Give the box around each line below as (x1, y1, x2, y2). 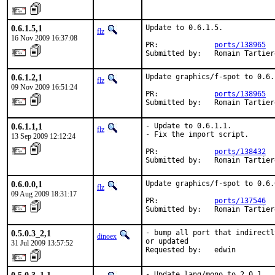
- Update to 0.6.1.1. (145, 122, 231, 130)
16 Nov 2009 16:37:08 (11, 34, 77, 42)
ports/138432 (214, 147, 266, 156)
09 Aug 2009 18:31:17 (11, 190, 77, 198)
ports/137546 (214, 196, 266, 205)
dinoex (97, 232, 117, 241)
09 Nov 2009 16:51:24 (11, 83, 77, 91)
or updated (145, 237, 188, 246)
